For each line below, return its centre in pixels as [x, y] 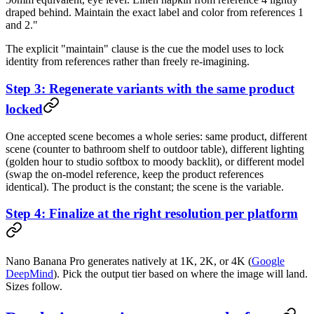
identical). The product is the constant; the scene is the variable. [145, 186]
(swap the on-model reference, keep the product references [135, 174]
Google [268, 261]
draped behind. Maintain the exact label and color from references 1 [155, 13]
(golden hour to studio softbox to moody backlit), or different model [155, 161]
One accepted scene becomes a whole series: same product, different [156, 136]
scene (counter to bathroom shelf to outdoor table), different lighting [155, 149]
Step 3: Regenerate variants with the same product [150, 88]
